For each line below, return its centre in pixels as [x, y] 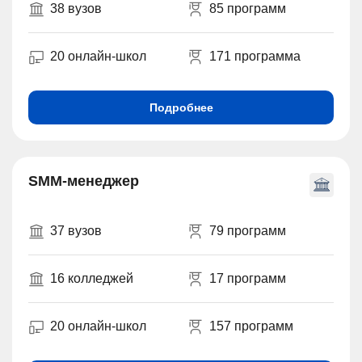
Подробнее [181, 108]
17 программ [247, 279]
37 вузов [76, 231]
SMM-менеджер [84, 181]
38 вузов [76, 9]
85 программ [247, 9]
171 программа [255, 57]
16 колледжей [92, 279]
